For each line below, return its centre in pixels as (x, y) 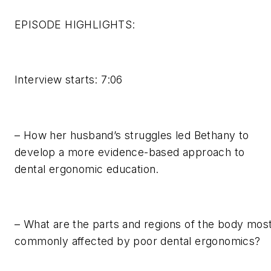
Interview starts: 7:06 (69, 80)
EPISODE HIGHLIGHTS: (75, 25)
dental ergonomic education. (87, 169)
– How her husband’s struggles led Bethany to (132, 135)
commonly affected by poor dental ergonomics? (138, 241)
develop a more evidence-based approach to (130, 152)
